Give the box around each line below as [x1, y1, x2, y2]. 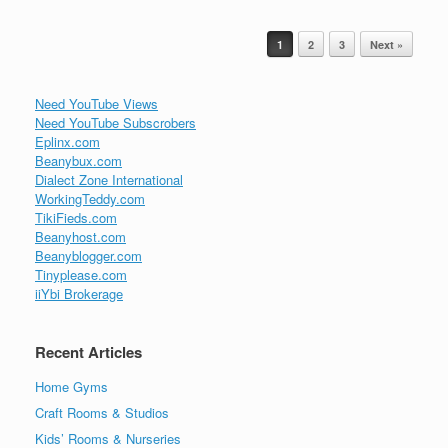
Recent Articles [35, 341, 142, 363]
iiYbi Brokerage [35, 284, 123, 303]
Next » [370, 37, 403, 52]
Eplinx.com [35, 132, 100, 151]
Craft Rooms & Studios [35, 403, 169, 422]
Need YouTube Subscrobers [35, 113, 196, 132]
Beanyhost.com [35, 227, 126, 246]
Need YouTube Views [35, 94, 158, 113]
